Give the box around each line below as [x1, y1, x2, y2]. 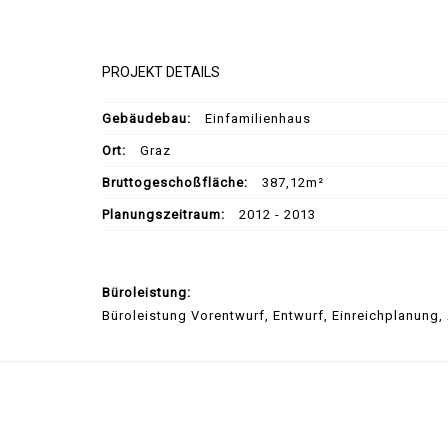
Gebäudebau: [102, 111, 191, 127]
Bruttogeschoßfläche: [102, 175, 248, 191]
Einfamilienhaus [201, 111, 311, 127]
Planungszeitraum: [102, 207, 225, 223]
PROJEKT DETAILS [102, 64, 220, 81]
